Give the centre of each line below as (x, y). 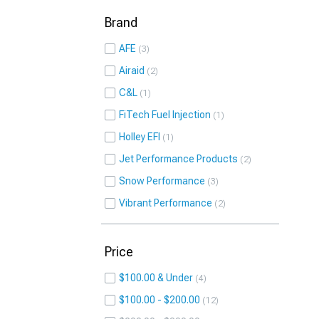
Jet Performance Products (178, 159)
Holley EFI (140, 137)
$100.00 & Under (156, 278)
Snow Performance (162, 181)
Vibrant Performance (166, 203)
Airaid (132, 70)
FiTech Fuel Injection (165, 115)
